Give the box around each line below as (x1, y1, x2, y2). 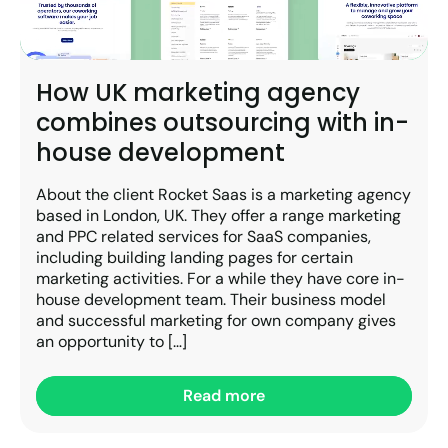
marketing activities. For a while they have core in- (36, 267, 405, 289)
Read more (183, 384, 265, 406)
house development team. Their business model (36, 288, 386, 310)
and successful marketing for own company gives (36, 309, 396, 331)
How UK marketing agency (36, 75, 360, 109)
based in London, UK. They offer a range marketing (36, 204, 401, 226)
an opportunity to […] (36, 330, 187, 352)
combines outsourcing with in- (36, 105, 409, 139)
